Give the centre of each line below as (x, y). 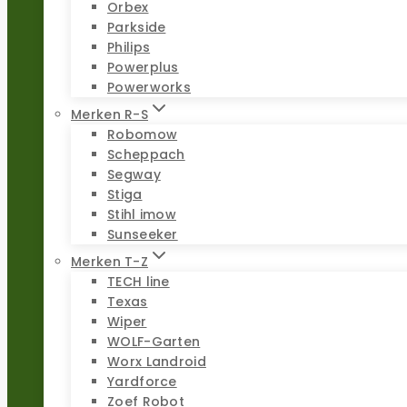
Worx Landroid (157, 361)
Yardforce (142, 381)
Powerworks (149, 87)
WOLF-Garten (154, 341)
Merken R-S (109, 114)
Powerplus (143, 67)
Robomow (143, 134)
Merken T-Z (109, 261)
